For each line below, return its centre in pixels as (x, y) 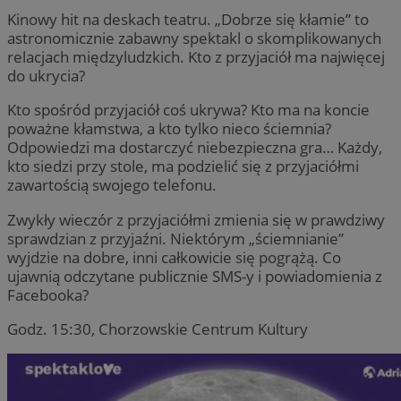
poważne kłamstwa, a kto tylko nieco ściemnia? (169, 129)
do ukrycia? (46, 76)
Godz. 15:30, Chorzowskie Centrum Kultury (158, 328)
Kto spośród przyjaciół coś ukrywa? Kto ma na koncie (188, 110)
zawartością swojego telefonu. (112, 185)
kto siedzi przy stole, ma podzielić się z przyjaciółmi (183, 166)
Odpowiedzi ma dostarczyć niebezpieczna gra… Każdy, (195, 148)
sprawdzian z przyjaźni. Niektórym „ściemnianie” (175, 238)
